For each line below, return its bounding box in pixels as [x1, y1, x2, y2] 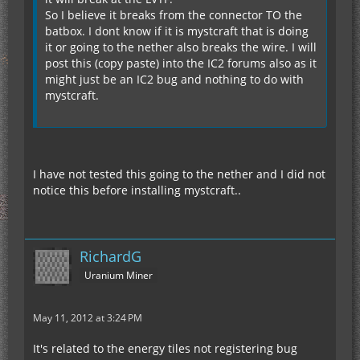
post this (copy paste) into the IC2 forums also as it [45, 55, 317, 71]
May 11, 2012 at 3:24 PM [33, 311, 142, 325]
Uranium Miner [84, 268, 153, 282]
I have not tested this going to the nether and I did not [33, 166, 325, 182]
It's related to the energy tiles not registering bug [33, 341, 297, 356]
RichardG [80, 247, 141, 266]
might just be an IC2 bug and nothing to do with [45, 72, 304, 87]
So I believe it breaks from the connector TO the [45, 7, 302, 22]
